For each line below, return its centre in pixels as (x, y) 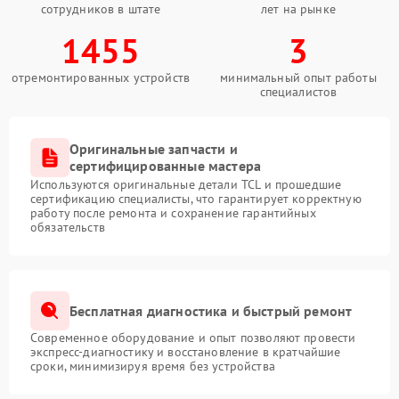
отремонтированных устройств (101, 77)
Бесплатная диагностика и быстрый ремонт (211, 310)
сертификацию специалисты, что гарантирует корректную (196, 199)
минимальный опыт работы (298, 77)
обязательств (68, 227)
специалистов (298, 92)
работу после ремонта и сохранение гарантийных (173, 213)
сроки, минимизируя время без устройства (153, 366)
